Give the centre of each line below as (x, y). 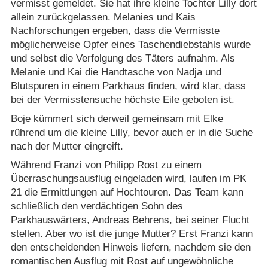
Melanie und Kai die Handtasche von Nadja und (116, 72)
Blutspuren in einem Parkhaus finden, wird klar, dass (128, 86)
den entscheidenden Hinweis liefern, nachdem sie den (130, 248)
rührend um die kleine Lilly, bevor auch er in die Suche (132, 132)
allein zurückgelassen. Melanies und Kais (103, 17)
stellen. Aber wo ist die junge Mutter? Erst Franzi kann (132, 234)
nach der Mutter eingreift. (67, 146)
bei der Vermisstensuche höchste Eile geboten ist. (122, 100)
